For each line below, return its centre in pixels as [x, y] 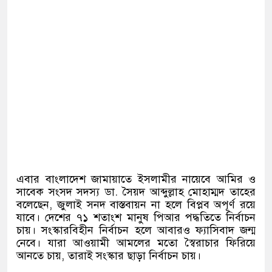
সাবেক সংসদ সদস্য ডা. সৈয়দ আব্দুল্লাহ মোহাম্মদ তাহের [136, 192]
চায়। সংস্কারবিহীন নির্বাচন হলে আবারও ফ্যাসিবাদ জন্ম [136, 230]
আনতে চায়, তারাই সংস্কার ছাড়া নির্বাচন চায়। [109, 256]
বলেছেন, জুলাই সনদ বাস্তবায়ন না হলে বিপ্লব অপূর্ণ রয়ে [136, 205]
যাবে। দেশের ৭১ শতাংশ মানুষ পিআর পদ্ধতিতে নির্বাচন [136, 218]
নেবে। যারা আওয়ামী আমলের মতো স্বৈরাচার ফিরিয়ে [136, 243]
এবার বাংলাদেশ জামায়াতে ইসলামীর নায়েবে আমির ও [136, 179]
